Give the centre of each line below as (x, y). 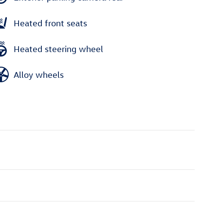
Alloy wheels (39, 74)
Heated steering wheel (58, 49)
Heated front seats (50, 23)
